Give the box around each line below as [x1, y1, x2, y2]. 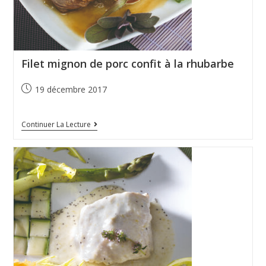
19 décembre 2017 [34, 84, 107, 96]
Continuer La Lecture [21, 119, 91, 130]
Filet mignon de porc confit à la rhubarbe [21, 56, 234, 71]
